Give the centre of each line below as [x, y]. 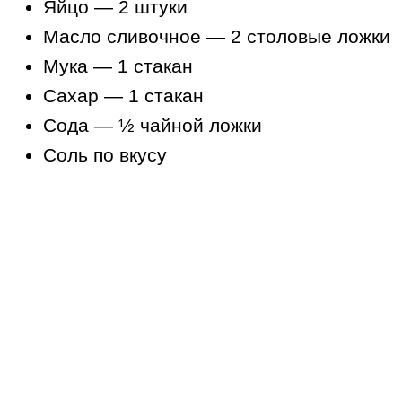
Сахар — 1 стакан [123, 96]
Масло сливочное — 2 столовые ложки [217, 37]
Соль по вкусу [105, 155]
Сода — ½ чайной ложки [153, 126]
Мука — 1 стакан [118, 66]
